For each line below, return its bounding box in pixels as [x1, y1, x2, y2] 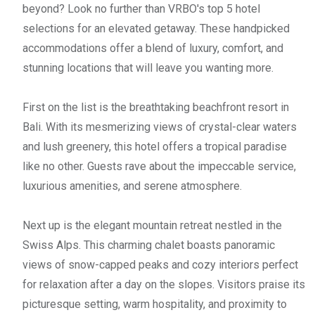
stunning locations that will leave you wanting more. [22, 60, 274, 75]
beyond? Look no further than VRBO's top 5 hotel [22, 1, 260, 15]
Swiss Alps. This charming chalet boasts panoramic [22, 238, 275, 252]
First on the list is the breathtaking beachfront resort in [22, 100, 289, 114]
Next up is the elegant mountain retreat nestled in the [22, 218, 282, 232]
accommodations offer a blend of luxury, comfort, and [22, 41, 283, 55]
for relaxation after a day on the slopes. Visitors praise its [22, 277, 305, 291]
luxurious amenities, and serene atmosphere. [22, 179, 242, 193]
